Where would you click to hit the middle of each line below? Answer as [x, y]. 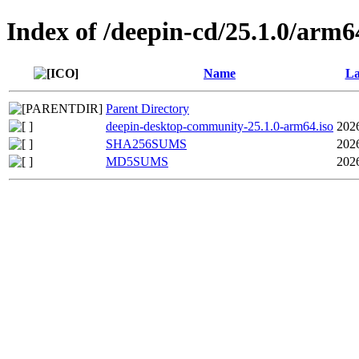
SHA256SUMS [146, 143]
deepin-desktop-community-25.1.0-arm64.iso [220, 126]
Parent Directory [147, 108]
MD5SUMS [137, 161]
